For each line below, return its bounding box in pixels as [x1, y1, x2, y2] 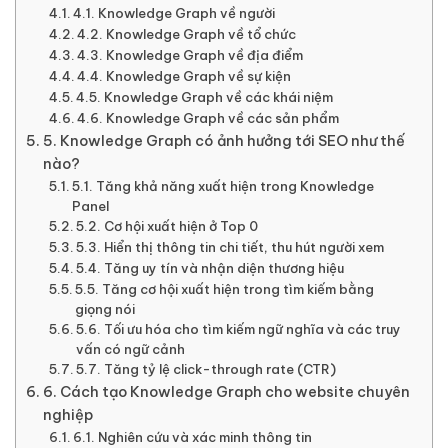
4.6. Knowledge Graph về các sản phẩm [77, 109, 340, 126]
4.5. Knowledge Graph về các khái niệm [76, 88, 334, 105]
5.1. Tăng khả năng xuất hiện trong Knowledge [72, 177, 375, 194]
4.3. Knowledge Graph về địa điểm [77, 46, 304, 63]
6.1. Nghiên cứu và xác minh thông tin [73, 428, 313, 445]
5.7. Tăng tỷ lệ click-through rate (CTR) [76, 360, 337, 377]
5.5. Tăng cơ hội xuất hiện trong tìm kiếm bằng [75, 280, 375, 297]
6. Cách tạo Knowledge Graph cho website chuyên [42, 382, 410, 401]
